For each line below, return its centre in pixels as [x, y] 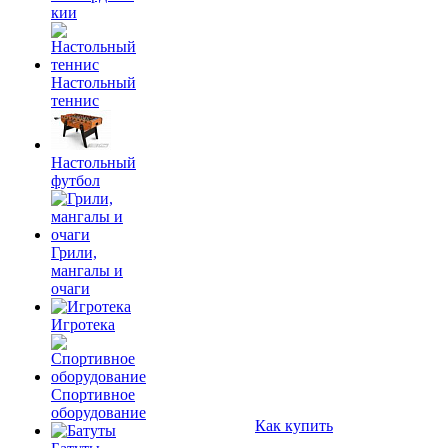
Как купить [294, 425]
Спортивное [93, 394]
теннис [75, 100]
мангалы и [87, 270]
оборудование [98, 412]
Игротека [83, 324]
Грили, [74, 252]
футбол [75, 180]
